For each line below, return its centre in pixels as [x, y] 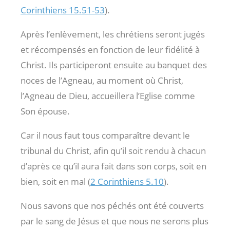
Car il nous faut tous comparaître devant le [105, 135]
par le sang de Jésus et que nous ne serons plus [114, 221]
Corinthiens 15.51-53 [63, 10]
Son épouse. [45, 111]
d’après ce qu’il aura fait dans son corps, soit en [113, 166]
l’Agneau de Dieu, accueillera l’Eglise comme [108, 95]
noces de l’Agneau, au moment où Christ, [102, 80]
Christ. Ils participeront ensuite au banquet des [114, 65]
